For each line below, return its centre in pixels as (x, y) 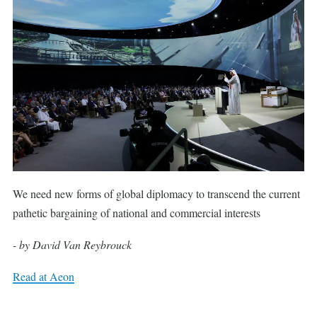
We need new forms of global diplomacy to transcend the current (156, 193)
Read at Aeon (44, 276)
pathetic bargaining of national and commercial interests (137, 212)
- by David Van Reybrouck (72, 244)
